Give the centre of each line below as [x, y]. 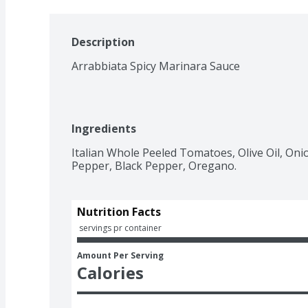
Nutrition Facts [119, 211]
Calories [110, 272]
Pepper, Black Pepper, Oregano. [154, 165]
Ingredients [104, 128]
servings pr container [120, 228]
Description [103, 42]
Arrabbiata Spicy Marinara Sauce [156, 66]
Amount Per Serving [120, 255]
